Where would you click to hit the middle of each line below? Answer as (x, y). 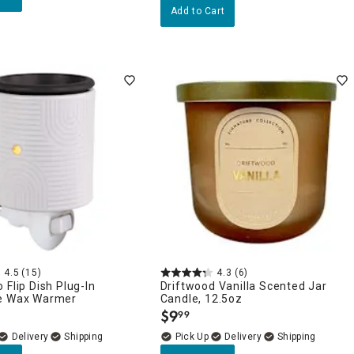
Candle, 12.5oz (201, 298)
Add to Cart (198, 11)
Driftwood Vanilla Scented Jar (243, 286)
